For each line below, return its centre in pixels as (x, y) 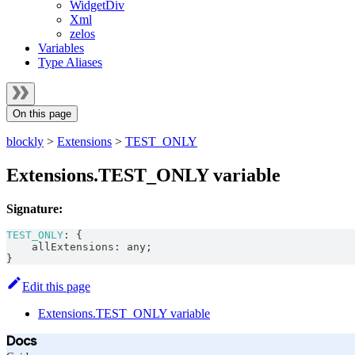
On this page (42, 114)
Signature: (34, 208)
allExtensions (60, 246)
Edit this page (56, 286)
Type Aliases (70, 62)
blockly (25, 141)
